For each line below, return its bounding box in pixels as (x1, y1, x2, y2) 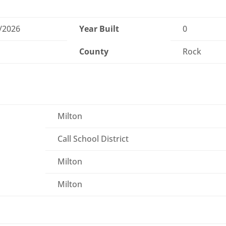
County (79, 46, 109, 58)
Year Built (79, 23, 120, 35)
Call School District (58, 133, 129, 145)
